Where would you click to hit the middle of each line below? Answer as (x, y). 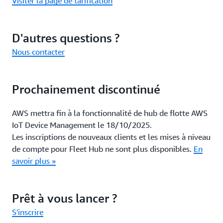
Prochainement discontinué (86, 89)
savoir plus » (34, 161)
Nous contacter (38, 52)
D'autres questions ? (66, 38)
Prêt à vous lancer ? (64, 198)
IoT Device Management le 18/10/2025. (82, 125)
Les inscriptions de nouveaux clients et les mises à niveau (111, 137)
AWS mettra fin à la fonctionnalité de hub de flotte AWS (110, 113)
